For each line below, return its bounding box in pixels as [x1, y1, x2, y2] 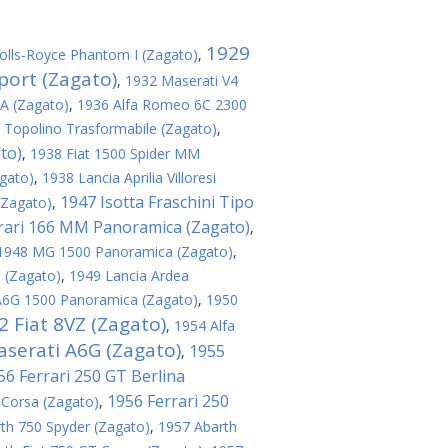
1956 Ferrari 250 [107, 390, 229, 412]
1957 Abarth [158, 417, 237, 436]
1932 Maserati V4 [125, 71, 238, 90]
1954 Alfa [174, 316, 235, 335]
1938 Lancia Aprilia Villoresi [42, 168, 216, 187]
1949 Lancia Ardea [69, 266, 189, 285]
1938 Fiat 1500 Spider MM [30, 144, 200, 163]
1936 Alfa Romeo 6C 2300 [77, 95, 247, 114]
